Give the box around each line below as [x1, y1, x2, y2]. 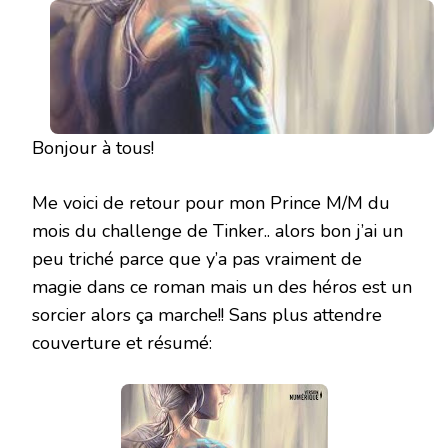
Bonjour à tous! [32, 136, 154, 161]
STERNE [350, 24, 397, 39]
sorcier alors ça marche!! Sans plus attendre [32, 303, 382, 328]
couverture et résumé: [32, 331, 212, 356]
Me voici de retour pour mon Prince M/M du [32, 191, 390, 216]
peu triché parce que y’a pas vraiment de [32, 247, 362, 272]
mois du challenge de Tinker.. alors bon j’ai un [32, 219, 403, 244]
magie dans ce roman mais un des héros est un [32, 275, 412, 300]
